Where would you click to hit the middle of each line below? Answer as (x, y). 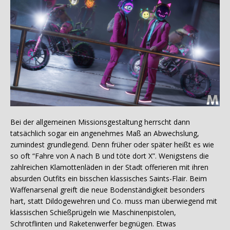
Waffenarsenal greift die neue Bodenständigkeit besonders (108, 190)
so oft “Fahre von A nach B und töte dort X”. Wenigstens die (110, 156)
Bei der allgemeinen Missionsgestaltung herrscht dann (100, 122)
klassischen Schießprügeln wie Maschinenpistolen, (93, 213)
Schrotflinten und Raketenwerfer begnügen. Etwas (93, 224)
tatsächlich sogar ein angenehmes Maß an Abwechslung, (105, 133)
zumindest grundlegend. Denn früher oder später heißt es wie (112, 145)
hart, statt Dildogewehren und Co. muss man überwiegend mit (114, 201)
